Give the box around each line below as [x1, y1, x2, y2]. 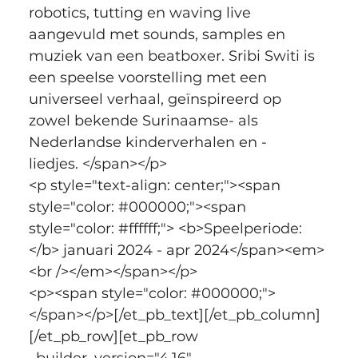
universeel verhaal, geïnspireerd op [28, 89, 285, 108]
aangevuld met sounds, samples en [28, 25, 289, 43]
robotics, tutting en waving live [28, 3, 255, 22]
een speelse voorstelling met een [28, 68, 271, 86]
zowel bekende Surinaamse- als [28, 111, 262, 129]
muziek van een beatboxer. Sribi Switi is [28, 46, 319, 65]
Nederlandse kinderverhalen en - [28, 133, 267, 151]
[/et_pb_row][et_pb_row [28, 327, 202, 345]
